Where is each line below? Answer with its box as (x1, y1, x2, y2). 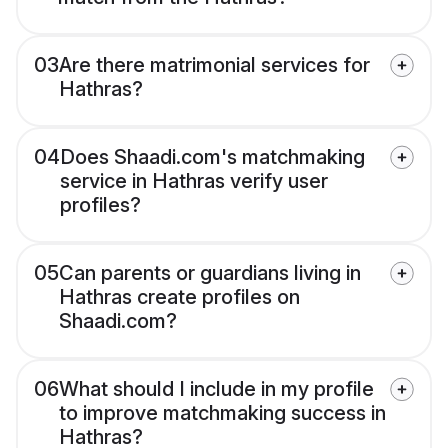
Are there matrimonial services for (59, 53, 370, 78)
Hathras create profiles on (59, 285, 300, 310)
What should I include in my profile (59, 377, 374, 402)
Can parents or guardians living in (59, 261, 361, 286)
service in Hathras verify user (60, 169, 328, 194)
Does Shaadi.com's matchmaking (60, 145, 365, 170)
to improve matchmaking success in (59, 401, 386, 426)
